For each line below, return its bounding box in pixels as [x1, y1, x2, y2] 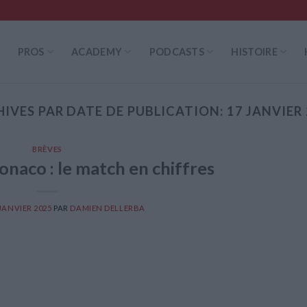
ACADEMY [71, 46, 123, 58]
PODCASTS [149, 46, 204, 58]
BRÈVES [32, 145, 62, 154]
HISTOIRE [231, 46, 278, 58]
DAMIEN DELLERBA [70, 203, 145, 212]
